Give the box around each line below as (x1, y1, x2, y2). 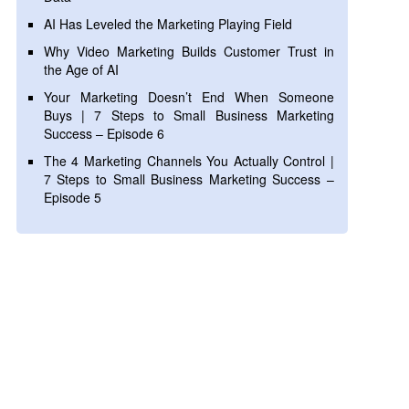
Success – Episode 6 (43, 124, 164, 142)
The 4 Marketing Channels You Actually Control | (43, 152, 334, 170)
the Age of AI (43, 60, 119, 79)
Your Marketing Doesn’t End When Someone (43, 88, 334, 106)
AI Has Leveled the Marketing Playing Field (43, 15, 292, 33)
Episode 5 (43, 188, 101, 206)
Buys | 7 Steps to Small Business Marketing (43, 106, 334, 124)
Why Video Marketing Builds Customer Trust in (43, 42, 334, 60)
